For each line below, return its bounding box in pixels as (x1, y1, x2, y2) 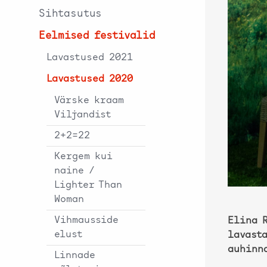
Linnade (54, 250, 95, 260)
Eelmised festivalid (39, 30, 156, 41)
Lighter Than (54, 180, 122, 190)
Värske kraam (54, 95, 124, 105)
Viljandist (54, 110, 111, 120)
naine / (54, 166, 95, 176)
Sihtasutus (39, 8, 102, 19)
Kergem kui (54, 151, 112, 162)
